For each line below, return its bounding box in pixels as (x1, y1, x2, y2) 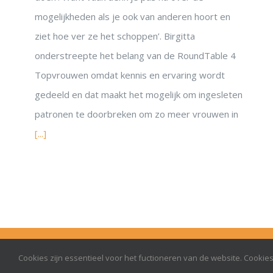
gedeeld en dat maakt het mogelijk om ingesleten (35, 88, 243, 101)
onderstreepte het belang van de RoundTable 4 (35, 49, 236, 62)
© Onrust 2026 (109, 244, 169, 254)
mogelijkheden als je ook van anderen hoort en (35, 10, 230, 23)
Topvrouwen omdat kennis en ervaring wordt (35, 69, 225, 82)
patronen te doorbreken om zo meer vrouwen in (35, 108, 238, 121)
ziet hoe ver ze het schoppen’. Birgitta (35, 30, 195, 43)
